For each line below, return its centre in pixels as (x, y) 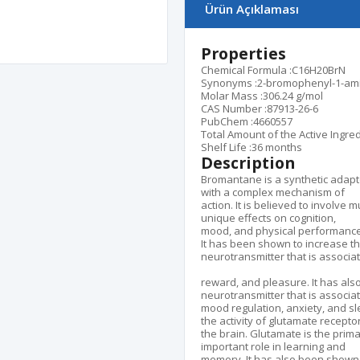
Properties (243, 53)
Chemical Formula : (246, 70)
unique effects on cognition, (268, 218)
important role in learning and (273, 346)
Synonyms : (229, 83)
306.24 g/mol (293, 96)
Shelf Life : (226, 147)
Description (250, 163)
